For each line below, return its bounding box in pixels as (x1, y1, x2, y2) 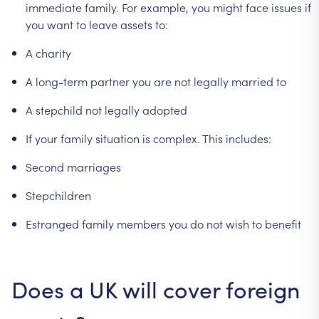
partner (90, 73, 130, 89)
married (231, 73, 273, 89)
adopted (142, 101, 187, 117)
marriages (67, 158, 121, 174)
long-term (36, 73, 88, 89)
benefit (265, 215, 301, 231)
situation (95, 130, 140, 146)
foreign (226, 273, 300, 305)
